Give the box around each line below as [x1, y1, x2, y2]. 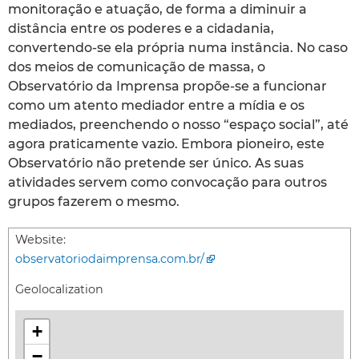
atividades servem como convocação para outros [8, 174, 327, 190]
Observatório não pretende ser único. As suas [8, 155, 304, 171]
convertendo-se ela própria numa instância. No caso [8, 39, 348, 55]
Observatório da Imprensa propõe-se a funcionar [8, 78, 327, 94]
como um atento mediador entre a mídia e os [8, 97, 305, 113]
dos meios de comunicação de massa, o [8, 58, 265, 75]
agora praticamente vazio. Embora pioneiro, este [8, 135, 325, 151]
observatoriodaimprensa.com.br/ [15, 251, 204, 266]
